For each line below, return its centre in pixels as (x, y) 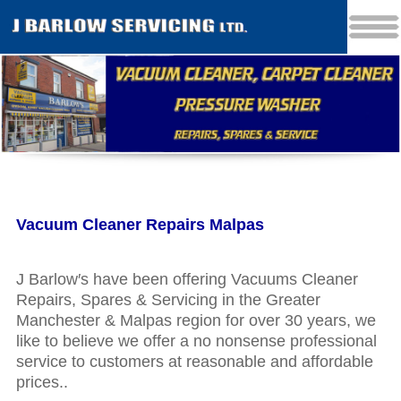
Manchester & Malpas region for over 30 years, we (196, 321)
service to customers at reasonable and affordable (194, 362)
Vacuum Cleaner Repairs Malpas (140, 225)
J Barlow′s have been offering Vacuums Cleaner (187, 280)
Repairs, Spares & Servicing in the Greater (168, 300)
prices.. (42, 383)
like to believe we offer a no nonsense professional (196, 341)
